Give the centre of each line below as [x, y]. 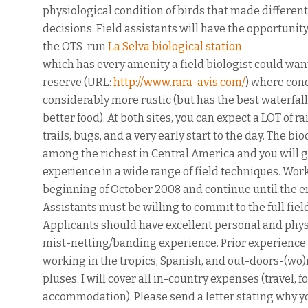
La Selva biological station [174, 46]
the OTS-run [74, 46]
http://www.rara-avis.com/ [179, 82]
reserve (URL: [78, 82]
